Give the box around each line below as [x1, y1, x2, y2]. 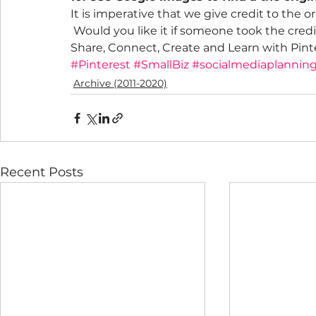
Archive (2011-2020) [73, 77, 167, 90]
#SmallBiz [133, 58, 189, 71]
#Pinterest [71, 58, 130, 71]
